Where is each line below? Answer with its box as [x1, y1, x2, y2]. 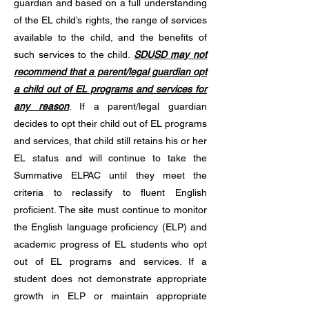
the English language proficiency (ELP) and [14, 221, 207, 232]
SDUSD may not [133, 49, 208, 60]
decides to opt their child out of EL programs [14, 118, 207, 129]
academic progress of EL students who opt [14, 239, 207, 250]
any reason [14, 101, 69, 112]
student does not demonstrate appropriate [14, 273, 207, 284]
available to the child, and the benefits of [14, 32, 207, 43]
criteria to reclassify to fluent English [14, 187, 207, 198]
